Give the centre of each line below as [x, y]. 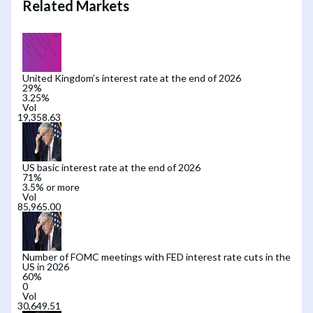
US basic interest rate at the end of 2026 [111, 167]
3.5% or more [51, 187]
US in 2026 [46, 266]
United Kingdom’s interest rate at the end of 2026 [132, 78]
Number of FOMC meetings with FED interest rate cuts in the [156, 256]
